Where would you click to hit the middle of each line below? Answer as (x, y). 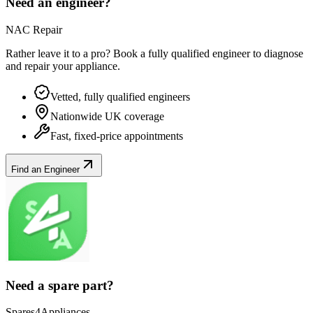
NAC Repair (34, 29)
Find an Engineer (45, 169)
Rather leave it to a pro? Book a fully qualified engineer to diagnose (154, 53)
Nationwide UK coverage (107, 116)
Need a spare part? (60, 285)
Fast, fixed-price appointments (117, 136)
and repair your (41, 66)
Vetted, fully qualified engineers (120, 96)
